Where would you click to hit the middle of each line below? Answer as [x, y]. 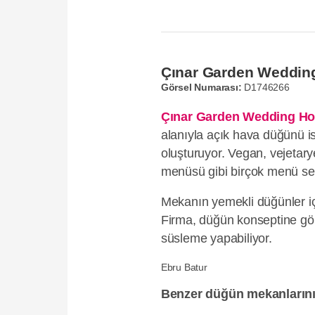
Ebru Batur [184, 267]
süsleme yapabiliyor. [216, 239]
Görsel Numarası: [201, 88]
